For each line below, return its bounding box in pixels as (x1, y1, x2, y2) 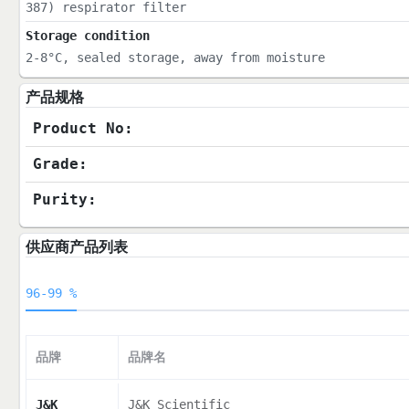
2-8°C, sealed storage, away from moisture (25, 50, 325, 66)
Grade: (32, 155, 88, 173)
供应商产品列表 (25, 238, 128, 257)
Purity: (32, 191, 97, 209)
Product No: (32, 120, 133, 138)
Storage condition (25, 28, 150, 44)
